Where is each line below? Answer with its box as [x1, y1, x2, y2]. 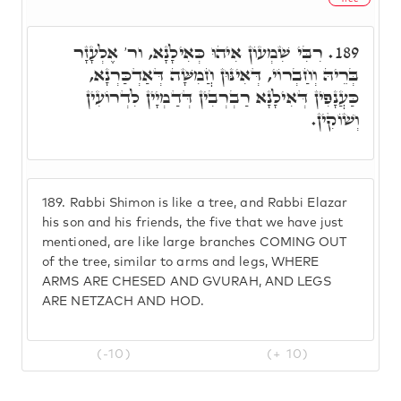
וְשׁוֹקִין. [311, 107, 359, 132]
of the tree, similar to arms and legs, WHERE [42, 256, 320, 269]
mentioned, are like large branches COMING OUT [42, 236, 347, 249]
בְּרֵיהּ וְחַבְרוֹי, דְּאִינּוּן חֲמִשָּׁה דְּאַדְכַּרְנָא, [90, 62, 359, 87]
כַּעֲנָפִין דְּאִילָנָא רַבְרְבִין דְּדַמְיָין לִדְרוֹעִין [85, 84, 359, 109]
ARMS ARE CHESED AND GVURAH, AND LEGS [42, 276, 331, 288]
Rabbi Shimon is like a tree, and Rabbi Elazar [65, 197, 348, 209]
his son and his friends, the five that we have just [42, 217, 344, 229]
